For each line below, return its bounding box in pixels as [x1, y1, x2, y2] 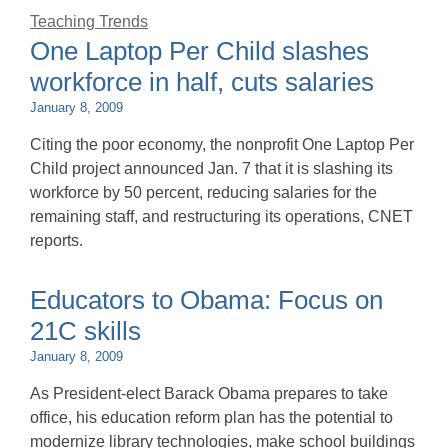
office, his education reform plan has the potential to [30, 409, 393, 426]
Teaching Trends [30, 13, 148, 30]
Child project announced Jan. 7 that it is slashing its [30, 160, 393, 177]
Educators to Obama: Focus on [30, 285, 383, 315]
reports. [30, 232, 83, 249]
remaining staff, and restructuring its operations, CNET [30, 208, 413, 225]
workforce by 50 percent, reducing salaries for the [30, 184, 377, 201]
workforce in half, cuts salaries [30, 67, 374, 97]
